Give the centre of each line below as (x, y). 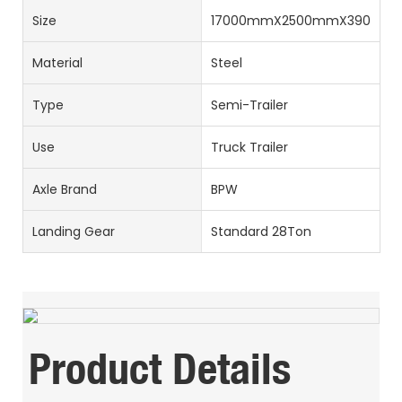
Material (57, 62)
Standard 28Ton (261, 231)
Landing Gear (74, 231)
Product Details (159, 368)
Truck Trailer (249, 147)
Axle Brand (65, 189)
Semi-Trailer (249, 105)
